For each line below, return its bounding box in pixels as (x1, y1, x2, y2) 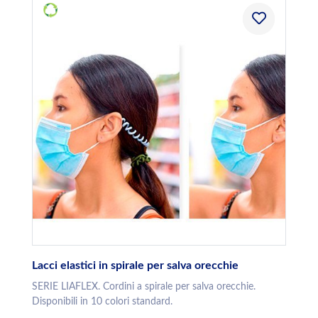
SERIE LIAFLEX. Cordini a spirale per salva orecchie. (32, 282, 256, 292)
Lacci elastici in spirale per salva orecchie (32, 260, 238, 272)
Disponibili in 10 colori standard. (32, 297, 172, 307)
